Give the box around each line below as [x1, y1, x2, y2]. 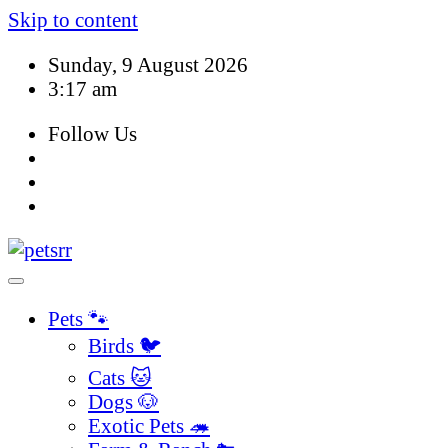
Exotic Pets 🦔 [88, 414, 210, 438]
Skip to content [8, 8, 138, 31]
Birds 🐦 [88, 334, 161, 358]
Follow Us [48, 121, 137, 145]
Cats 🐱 [88, 366, 152, 390]
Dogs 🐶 [88, 390, 159, 414]
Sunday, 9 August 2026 [48, 52, 248, 76]
